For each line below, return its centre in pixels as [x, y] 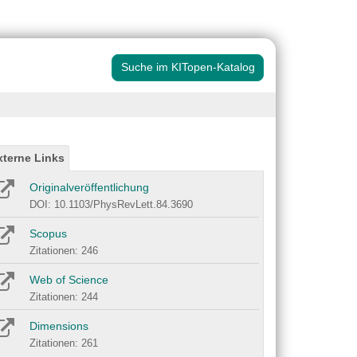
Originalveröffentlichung [89, 188]
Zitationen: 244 [64, 297]
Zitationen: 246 [64, 251]
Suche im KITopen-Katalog [188, 67]
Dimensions [59, 326]
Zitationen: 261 [64, 343]
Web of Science [69, 280]
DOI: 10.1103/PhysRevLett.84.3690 [111, 205]
